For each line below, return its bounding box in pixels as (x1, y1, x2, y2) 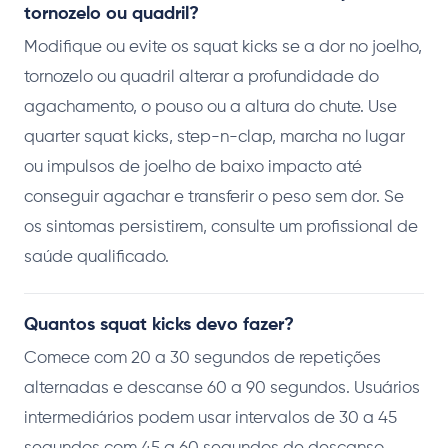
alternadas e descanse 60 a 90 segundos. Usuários (24, 380, 420, 398)
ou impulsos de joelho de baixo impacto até (24, 159, 362, 177)
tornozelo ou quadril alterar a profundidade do (24, 69, 379, 87)
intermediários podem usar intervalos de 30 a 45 (24, 410, 397, 428)
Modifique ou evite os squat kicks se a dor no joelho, (24, 39, 422, 57)
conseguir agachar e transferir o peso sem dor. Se (24, 189, 404, 207)
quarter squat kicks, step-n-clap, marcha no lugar (24, 129, 405, 147)
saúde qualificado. (24, 249, 169, 267)
